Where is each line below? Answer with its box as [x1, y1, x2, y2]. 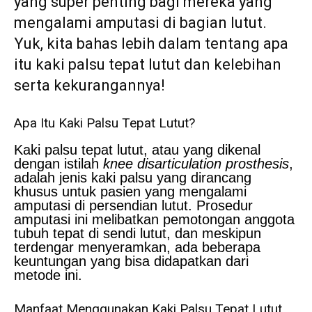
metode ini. [14, 267, 82, 283]
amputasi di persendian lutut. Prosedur [14, 198, 253, 214]
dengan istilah [14, 156, 103, 172]
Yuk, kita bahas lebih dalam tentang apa [14, 35, 288, 53]
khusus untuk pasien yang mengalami [14, 184, 247, 200]
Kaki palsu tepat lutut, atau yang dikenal [14, 142, 260, 158]
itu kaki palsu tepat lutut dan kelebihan [14, 56, 281, 74]
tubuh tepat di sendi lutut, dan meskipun [14, 226, 261, 242]
